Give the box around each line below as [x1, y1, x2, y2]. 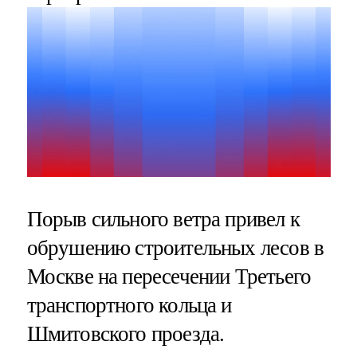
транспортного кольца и [26, 292, 232, 317]
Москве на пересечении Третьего [26, 264, 312, 288]
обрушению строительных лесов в [26, 235, 324, 260]
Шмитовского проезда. [26, 321, 225, 346]
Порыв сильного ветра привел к [26, 206, 300, 231]
